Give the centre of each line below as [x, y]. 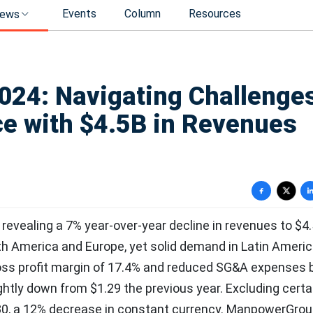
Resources [215, 14]
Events [79, 14]
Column [143, 14]
